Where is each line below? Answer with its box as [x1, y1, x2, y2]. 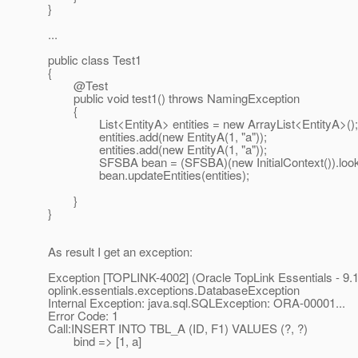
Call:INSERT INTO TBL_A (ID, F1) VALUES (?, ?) [48, 320, 308, 337]
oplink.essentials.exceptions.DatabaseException [48, 281, 300, 299]
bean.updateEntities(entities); [48, 166, 249, 184]
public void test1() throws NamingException [48, 89, 300, 107]
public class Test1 [48, 51, 141, 69]
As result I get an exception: [48, 243, 193, 261]
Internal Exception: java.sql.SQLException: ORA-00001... [48, 294, 345, 312]
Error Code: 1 [48, 307, 118, 324]
